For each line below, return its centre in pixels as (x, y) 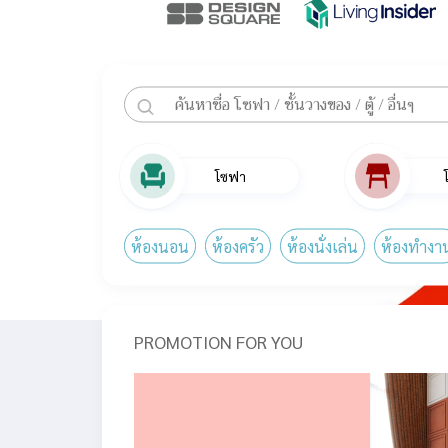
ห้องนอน (160, 246)
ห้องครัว (238, 246)
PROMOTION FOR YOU (218, 341)
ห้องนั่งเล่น (322, 246)
